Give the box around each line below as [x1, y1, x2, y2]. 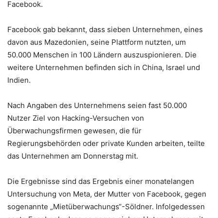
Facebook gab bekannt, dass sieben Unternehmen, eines [7, 24, 203, 34]
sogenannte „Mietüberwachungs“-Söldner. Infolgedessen [7, 201, 205, 211]
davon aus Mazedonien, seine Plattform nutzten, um [7, 37, 186, 47]
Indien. [7, 75, 31, 85]
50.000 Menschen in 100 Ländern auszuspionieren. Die [7, 50, 197, 59]
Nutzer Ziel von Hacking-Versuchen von [7, 113, 144, 123]
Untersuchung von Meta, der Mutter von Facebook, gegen [7, 189, 206, 199]
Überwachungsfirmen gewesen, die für [7, 126, 142, 135]
